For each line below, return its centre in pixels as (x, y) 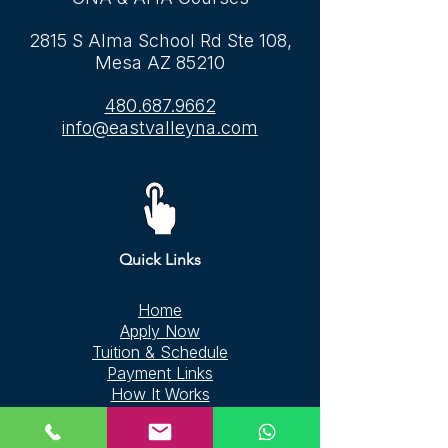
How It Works (160, 394)
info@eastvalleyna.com (160, 127)
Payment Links (160, 373)
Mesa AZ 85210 (160, 62)
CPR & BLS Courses (144, 415)
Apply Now (160, 331)
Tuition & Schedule (160, 352)
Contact (160, 436)
